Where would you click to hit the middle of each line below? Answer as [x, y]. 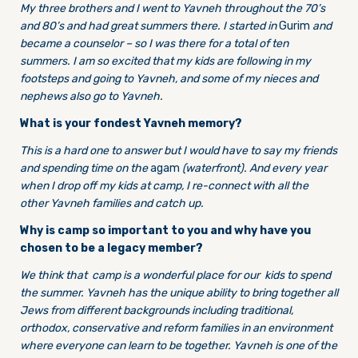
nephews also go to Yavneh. [91, 96]
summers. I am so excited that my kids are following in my [165, 61]
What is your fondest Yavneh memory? [131, 123]
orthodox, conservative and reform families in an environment [176, 328]
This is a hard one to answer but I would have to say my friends [179, 151]
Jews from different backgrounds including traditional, [157, 310]
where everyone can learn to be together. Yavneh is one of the [179, 346]
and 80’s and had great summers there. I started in [149, 26]
